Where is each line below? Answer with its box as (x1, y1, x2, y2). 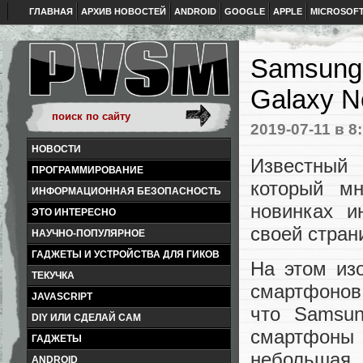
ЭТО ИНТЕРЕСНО (32, 207, 116, 218)
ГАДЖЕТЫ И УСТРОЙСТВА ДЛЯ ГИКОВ (32, 249, 220, 260)
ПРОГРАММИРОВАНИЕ (32, 164, 143, 176)
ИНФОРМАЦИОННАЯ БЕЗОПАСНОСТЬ (32, 186, 221, 197)
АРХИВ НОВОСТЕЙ (81, 6, 166, 16)
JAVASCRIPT (32, 291, 92, 302)
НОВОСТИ (32, 143, 81, 155)
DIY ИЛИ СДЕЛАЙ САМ (32, 312, 141, 323)
